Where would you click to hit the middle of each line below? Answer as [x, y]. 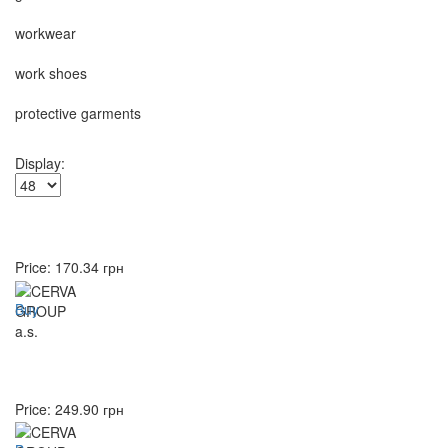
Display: [40, 163]
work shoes [51, 73]
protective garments [78, 113]
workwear [45, 33]
